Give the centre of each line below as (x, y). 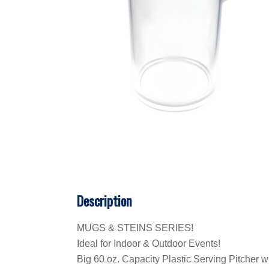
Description (104, 200)
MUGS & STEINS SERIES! (135, 228)
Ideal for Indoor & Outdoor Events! (149, 243)
